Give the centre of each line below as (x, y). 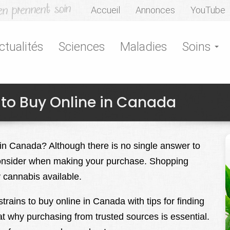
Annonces (155, 10)
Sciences (82, 47)
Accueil (106, 10)
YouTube (208, 10)
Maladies (143, 47)
